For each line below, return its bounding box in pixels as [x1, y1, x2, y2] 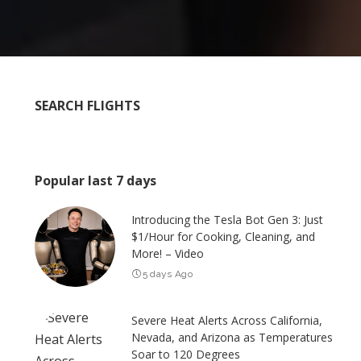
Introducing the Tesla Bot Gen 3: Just [131, 212, 324, 227]
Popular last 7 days [35, 172, 157, 189]
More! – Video [131, 246, 205, 261]
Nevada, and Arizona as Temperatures [131, 330, 334, 345]
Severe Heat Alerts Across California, [131, 313, 323, 328]
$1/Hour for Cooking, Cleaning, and [131, 229, 316, 244]
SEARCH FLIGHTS [35, 97, 141, 114]
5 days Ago [142, 268, 193, 280]
